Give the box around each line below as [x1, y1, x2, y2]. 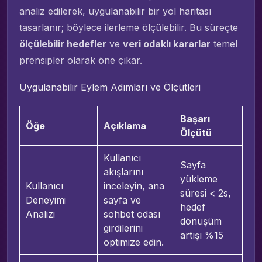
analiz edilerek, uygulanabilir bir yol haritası [19, 5, 211, 17]
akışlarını [103, 166, 143, 178]
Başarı [180, 112, 210, 125]
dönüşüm [180, 215, 222, 227]
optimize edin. [103, 236, 164, 248]
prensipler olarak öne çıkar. [19, 54, 142, 66]
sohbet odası [103, 208, 160, 220]
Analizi [25, 208, 55, 220]
